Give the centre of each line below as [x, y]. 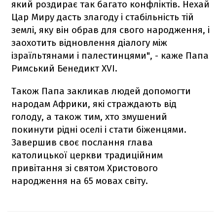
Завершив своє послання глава [82, 142]
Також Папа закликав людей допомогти [101, 91]
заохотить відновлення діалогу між [89, 42]
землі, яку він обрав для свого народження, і [110, 30]
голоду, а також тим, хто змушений [89, 116]
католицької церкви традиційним [87, 155]
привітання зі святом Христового [85, 168]
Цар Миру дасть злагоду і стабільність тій [103, 17]
